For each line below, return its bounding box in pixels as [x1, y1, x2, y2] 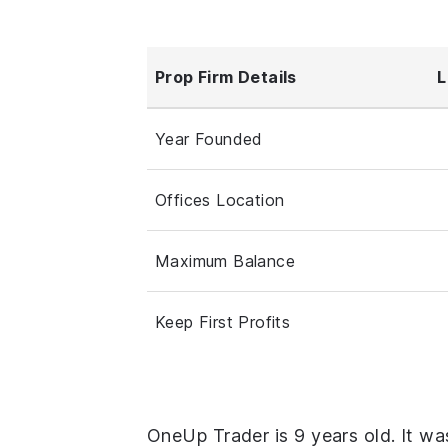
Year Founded [155, 128, 263, 149]
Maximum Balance [155, 250, 295, 271]
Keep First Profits [155, 311, 291, 332]
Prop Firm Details [155, 66, 297, 87]
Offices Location [155, 189, 285, 210]
